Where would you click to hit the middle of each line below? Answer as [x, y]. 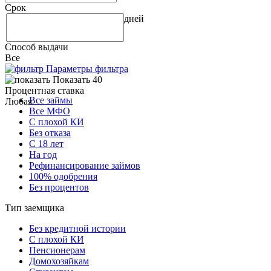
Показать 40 [77, 80]
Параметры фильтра [87, 69]
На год [43, 155]
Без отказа [50, 133]
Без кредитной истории [77, 229]
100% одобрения [63, 177]
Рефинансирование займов [85, 166]
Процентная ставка [44, 91]
